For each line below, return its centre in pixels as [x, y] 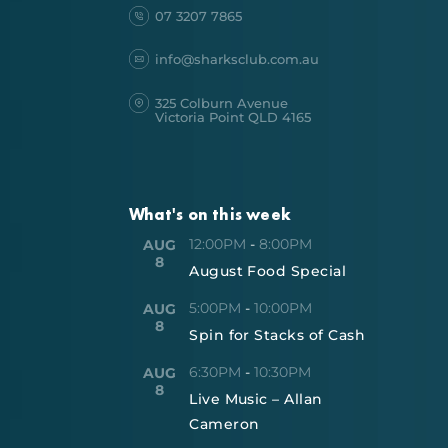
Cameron [224, 423]
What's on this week [210, 214]
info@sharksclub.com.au [237, 59]
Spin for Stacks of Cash [277, 334]
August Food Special [268, 270]
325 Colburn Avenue [222, 102]
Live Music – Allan [256, 398]
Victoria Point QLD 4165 [233, 116]
